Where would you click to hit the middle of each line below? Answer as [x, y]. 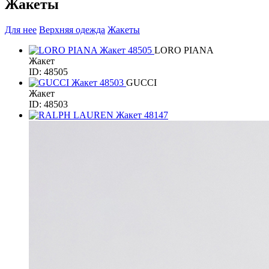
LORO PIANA [184, 50]
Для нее [21, 29]
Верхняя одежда [72, 29]
